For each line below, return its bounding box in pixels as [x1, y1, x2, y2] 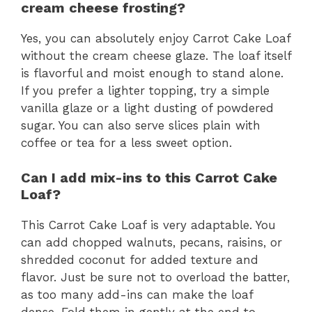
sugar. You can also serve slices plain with [21, 118, 260, 132]
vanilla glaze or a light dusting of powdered [21, 100, 274, 115]
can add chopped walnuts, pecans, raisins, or [21, 235, 282, 249]
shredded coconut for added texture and [21, 253, 258, 267]
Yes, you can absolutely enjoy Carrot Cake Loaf [21, 31, 290, 45]
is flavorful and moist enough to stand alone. [21, 65, 283, 80]
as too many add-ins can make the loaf [21, 288, 253, 302]
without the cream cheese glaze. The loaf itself [21, 48, 291, 63]
